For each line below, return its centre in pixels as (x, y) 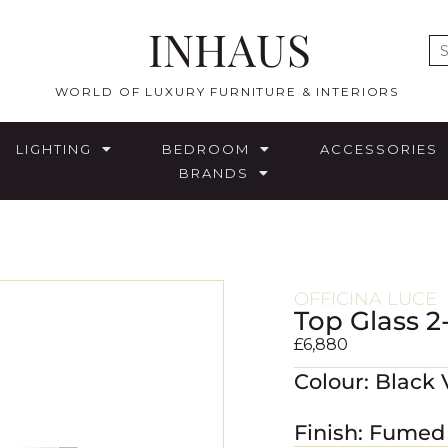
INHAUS (229, 48)
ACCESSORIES (379, 149)
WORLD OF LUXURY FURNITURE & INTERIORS (229, 91)
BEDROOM (206, 149)
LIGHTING (54, 149)
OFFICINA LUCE (365, 299)
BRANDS (213, 173)
